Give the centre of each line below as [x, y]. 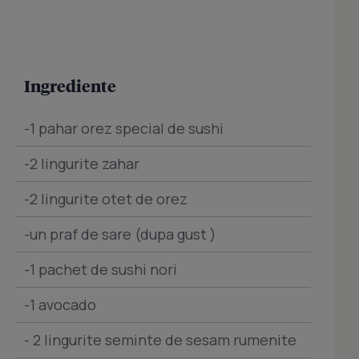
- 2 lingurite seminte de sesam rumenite [160, 340]
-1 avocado [60, 305]
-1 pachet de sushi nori [101, 270]
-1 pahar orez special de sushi [124, 129]
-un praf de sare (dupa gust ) [120, 234]
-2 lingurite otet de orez [106, 199]
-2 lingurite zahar [82, 164]
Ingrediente [70, 86]
